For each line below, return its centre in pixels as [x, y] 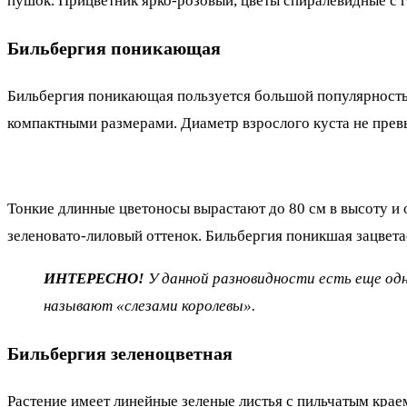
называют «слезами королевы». [149, 306]
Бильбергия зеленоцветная [120, 354]
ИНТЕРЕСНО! [94, 279]
